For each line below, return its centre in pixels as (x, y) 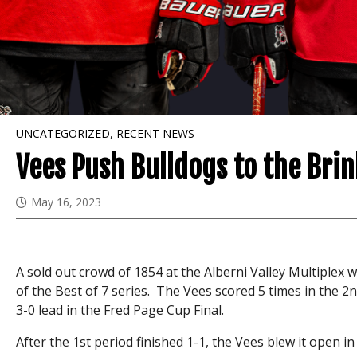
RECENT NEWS (156, 134)
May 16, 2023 (67, 202)
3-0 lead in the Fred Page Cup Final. (120, 310)
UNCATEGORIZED (63, 134)
